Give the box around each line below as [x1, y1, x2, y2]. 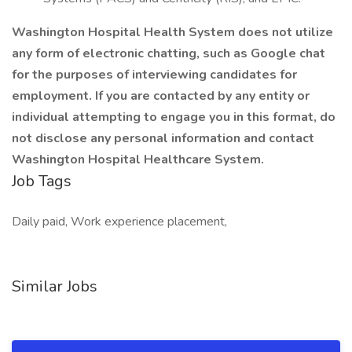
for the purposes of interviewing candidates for [12, 66, 297, 83]
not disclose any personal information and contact [12, 130, 314, 147]
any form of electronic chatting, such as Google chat [12, 45, 325, 62]
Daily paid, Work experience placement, [12, 213, 227, 230]
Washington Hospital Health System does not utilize [12, 24, 333, 41]
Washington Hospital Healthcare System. [12, 151, 264, 168]
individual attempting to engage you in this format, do [12, 108, 335, 126]
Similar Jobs [12, 276, 97, 297]
